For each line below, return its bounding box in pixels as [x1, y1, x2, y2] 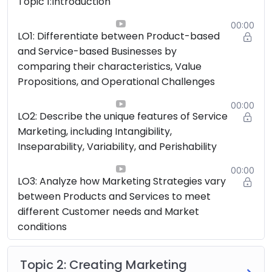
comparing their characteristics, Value [18, 59, 202, 73]
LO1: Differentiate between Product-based [18, 29, 220, 43]
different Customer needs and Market [18, 204, 199, 219]
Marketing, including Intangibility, [18, 124, 172, 138]
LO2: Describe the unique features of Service [18, 109, 228, 123]
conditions [18, 219, 67, 234]
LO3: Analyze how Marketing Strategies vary [18, 174, 226, 188]
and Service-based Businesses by [18, 44, 177, 58]
